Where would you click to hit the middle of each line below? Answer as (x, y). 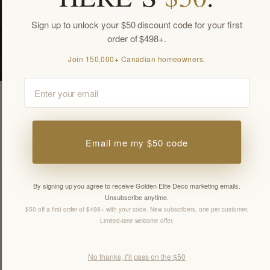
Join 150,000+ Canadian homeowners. (137, 59)
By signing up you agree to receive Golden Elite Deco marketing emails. (137, 186)
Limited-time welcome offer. (137, 221)
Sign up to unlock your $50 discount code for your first (137, 24)
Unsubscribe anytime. (137, 197)
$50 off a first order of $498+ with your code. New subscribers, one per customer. (137, 209)
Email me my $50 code (137, 142)
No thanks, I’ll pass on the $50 (137, 256)
